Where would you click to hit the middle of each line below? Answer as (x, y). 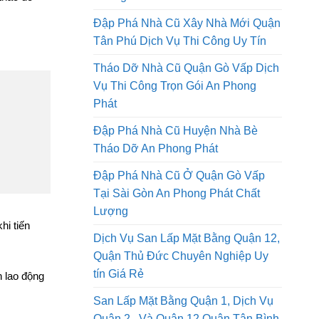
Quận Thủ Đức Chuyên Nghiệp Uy (181, 300)
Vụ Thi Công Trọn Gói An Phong (175, 130)
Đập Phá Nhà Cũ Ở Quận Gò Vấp (179, 219)
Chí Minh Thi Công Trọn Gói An (172, 22)
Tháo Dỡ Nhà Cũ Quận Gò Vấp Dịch (186, 112)
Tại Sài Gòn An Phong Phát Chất (177, 237)
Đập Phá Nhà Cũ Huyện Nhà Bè (176, 174)
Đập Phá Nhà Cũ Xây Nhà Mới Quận (187, 67)
